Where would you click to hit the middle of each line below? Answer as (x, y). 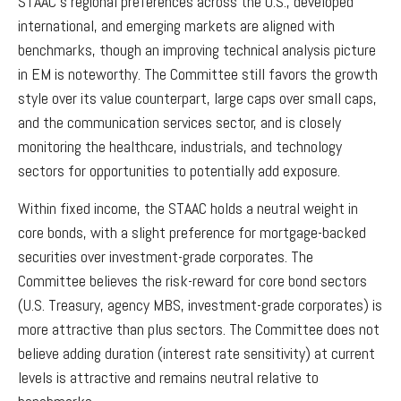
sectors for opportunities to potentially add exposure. (179, 170)
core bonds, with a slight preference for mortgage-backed (192, 232)
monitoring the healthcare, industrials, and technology (180, 146)
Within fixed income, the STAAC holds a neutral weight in (188, 208)
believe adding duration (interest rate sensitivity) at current (196, 353)
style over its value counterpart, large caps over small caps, (197, 98)
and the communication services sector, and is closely (179, 122)
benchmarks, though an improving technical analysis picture (197, 49)
